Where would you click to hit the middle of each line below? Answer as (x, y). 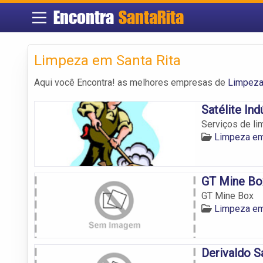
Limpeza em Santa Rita (107, 60)
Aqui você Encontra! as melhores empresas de (131, 82)
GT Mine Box (227, 195)
